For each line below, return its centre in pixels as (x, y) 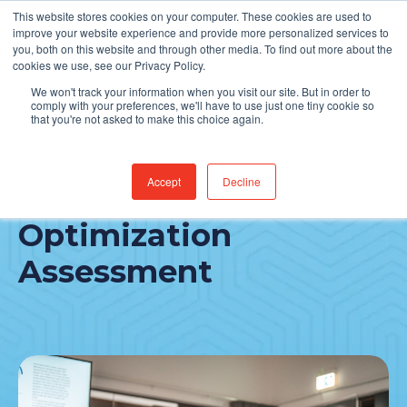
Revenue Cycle (135, 199)
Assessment (115, 272)
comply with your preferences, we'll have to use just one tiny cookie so (203, 105)
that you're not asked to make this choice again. (147, 119)
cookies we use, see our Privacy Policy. (109, 65)
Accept (164, 181)
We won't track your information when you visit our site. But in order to (201, 91)
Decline (241, 181)
